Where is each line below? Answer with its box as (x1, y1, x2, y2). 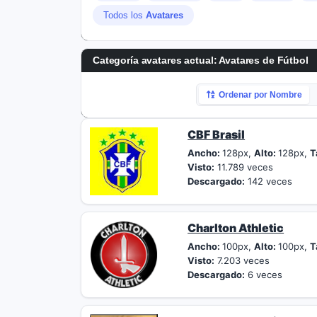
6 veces (245, 269, 283, 280)
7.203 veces (214, 255, 270, 266)
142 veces (245, 175, 293, 187)
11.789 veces (214, 161, 274, 173)
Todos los (103, 10, 146, 21)
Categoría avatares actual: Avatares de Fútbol (93, 54, 309, 66)
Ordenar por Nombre (219, 90, 303, 100)
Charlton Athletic (188, 221, 284, 235)
